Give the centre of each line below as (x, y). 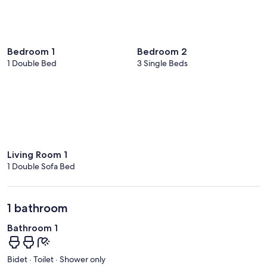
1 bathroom (38, 208)
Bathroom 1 (32, 228)
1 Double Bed (32, 63)
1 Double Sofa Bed (41, 167)
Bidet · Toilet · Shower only (56, 259)
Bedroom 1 (31, 51)
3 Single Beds (162, 63)
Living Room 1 (37, 155)
